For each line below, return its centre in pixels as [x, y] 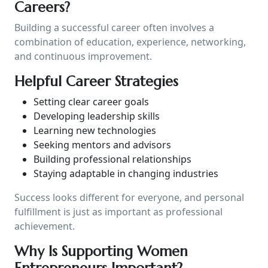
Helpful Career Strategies [96, 81]
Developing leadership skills [97, 116]
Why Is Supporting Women [101, 251]
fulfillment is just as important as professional [118, 211]
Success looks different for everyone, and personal [129, 197]
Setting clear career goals [91, 101]
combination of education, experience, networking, [130, 42]
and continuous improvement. [83, 56]
